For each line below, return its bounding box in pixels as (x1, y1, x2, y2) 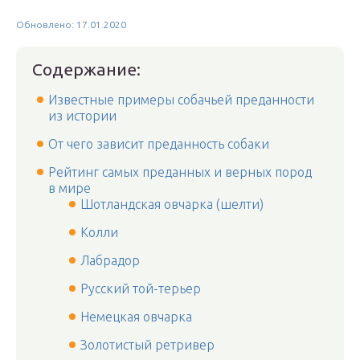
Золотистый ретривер (80, 337, 215, 352)
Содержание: (32, 59, 141, 79)
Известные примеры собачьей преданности (48, 92, 314, 107)
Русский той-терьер (80, 281, 201, 296)
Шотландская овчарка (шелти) (80, 197, 264, 211)
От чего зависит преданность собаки (48, 137, 269, 151)
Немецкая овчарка (80, 309, 192, 324)
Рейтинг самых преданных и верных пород (48, 165, 312, 179)
